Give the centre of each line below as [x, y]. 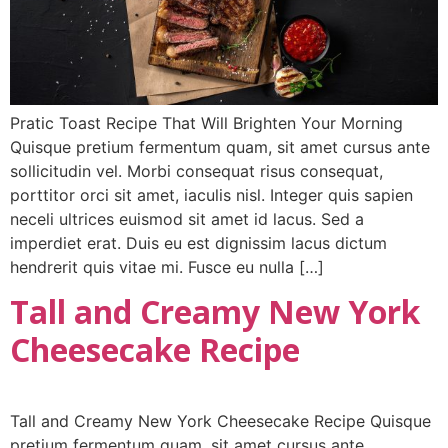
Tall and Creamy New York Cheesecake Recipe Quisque [220, 421]
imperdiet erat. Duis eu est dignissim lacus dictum [198, 243]
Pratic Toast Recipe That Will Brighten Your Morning [206, 123]
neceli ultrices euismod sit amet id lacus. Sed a [187, 219]
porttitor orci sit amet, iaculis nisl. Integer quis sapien [211, 195]
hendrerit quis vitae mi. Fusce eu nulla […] [167, 267]
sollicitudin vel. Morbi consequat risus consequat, [196, 171]
